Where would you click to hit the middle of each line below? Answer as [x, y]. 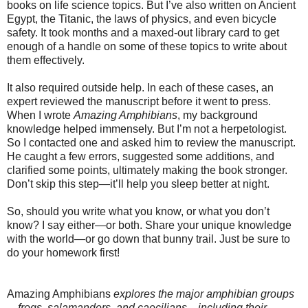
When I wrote [40, 115]
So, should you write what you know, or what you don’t [138, 211]
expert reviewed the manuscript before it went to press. [139, 101]
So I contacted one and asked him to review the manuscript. [151, 142]
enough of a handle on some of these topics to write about [147, 46]
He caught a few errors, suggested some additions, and [141, 156]
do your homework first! [63, 252]
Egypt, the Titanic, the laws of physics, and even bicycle [142, 19]
